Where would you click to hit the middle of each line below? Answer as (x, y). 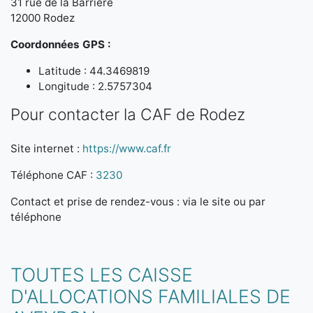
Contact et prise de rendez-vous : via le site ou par (138, 202)
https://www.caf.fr (127, 148)
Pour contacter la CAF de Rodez (128, 115)
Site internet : (46, 148)
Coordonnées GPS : (61, 44)
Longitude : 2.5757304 (95, 86)
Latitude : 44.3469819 (94, 71)
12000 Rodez (43, 18)
